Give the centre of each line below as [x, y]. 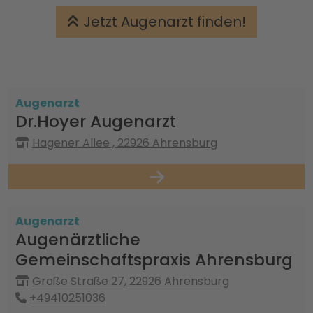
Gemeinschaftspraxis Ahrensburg [154, 260]
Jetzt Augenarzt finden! [163, 22]
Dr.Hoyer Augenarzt [96, 121]
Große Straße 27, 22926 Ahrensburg [131, 281]
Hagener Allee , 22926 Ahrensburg [125, 143]
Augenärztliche [78, 239]
